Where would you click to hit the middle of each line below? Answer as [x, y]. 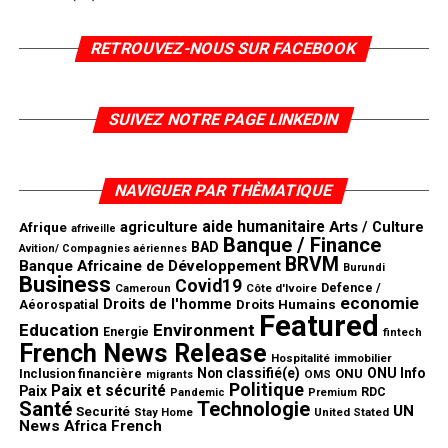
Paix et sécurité [108, 390]
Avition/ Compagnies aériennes [102, 248]
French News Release [142, 353]
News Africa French [90, 425]
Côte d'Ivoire [281, 287]
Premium [332, 392]
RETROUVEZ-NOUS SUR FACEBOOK [224, 48]
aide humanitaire [263, 226]
